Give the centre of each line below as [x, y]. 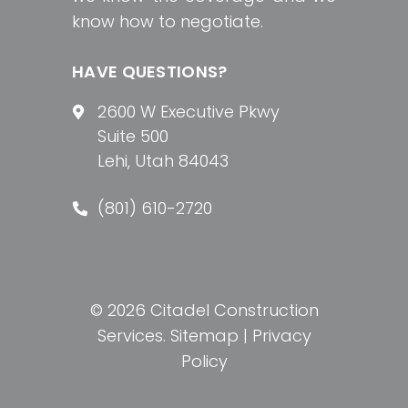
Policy [204, 361]
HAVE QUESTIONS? [150, 71]
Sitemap [204, 335]
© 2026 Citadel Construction [204, 310]
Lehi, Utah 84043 [163, 160]
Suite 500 [133, 136]
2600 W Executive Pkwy [189, 111]
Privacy [281, 335]
